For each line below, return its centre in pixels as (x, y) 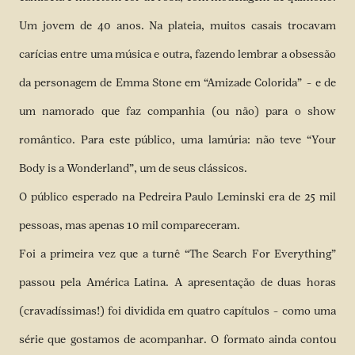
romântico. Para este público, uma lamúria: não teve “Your (177, 140)
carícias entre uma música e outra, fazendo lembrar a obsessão (177, 54)
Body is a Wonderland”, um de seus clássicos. (133, 168)
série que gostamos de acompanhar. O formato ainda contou (177, 340)
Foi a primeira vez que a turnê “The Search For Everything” (177, 254)
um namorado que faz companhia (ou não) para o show (177, 111)
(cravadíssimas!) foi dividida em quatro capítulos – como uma (177, 311)
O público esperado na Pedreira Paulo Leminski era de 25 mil (177, 197)
